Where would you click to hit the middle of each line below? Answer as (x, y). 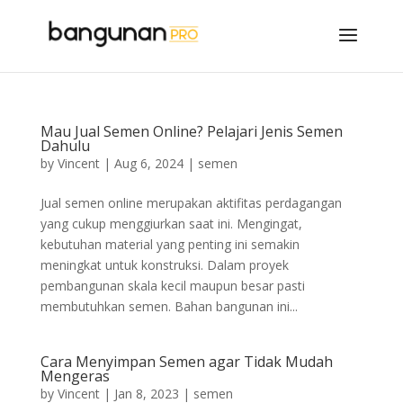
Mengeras (75, 376)
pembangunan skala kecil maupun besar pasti (172, 286)
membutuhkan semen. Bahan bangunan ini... (169, 306)
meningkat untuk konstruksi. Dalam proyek (164, 265)
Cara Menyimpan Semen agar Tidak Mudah (186, 362)
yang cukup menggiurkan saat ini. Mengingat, (171, 224)
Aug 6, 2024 (148, 163)
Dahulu (65, 146)
